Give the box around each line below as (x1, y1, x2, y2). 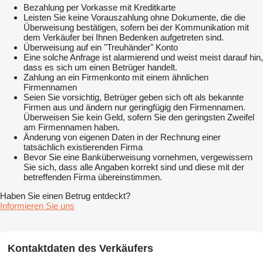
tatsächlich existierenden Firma (23, 142, 143, 153)
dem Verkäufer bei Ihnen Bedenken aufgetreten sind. (23, 32, 224, 43)
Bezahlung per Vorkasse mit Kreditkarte (23, 2, 176, 13)
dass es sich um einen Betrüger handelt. (23, 62, 177, 73)
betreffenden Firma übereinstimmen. (23, 172, 162, 183)
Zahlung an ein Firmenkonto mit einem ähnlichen (23, 72, 208, 83)
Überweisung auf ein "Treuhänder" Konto (23, 42, 178, 53)
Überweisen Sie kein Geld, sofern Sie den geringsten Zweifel (23, 112, 254, 123)
